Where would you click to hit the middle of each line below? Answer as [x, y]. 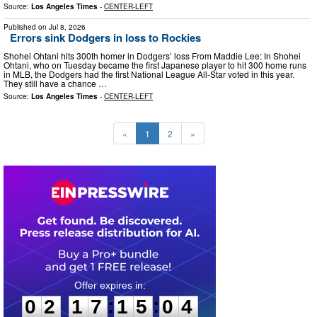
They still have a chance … [55, 83]
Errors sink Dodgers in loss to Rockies [105, 38]
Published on [26, 27]
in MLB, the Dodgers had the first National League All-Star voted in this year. [149, 74]
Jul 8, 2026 [67, 27]
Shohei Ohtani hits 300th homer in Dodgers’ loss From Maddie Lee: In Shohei [152, 55]
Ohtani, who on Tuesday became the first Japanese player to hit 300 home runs [155, 64]
